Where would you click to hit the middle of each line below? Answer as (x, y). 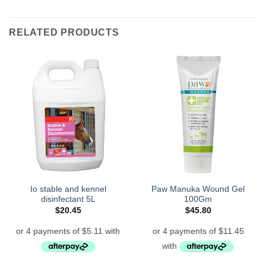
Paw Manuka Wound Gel (198, 189)
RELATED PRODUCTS (64, 32)
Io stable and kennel (68, 189)
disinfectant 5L (68, 199)
